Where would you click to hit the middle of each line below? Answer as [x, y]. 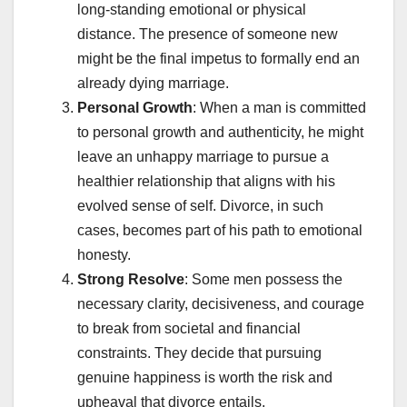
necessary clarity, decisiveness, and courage [221, 303]
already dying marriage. [153, 83]
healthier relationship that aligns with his [206, 181]
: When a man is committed [279, 107]
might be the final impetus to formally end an [218, 58]
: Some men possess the [263, 279]
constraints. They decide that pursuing [199, 352]
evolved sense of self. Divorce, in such [200, 205]
